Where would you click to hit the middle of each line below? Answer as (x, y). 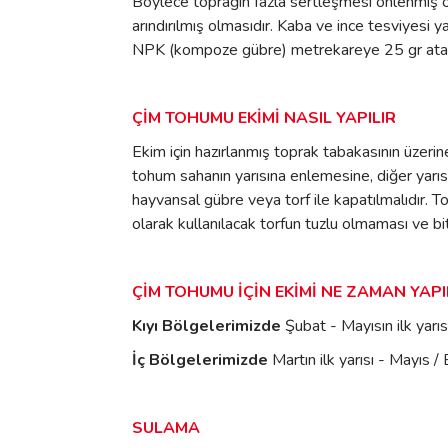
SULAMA (166, 427)
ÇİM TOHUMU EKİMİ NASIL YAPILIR (264, 117)
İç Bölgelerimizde (202, 359)
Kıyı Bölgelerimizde (206, 325)
